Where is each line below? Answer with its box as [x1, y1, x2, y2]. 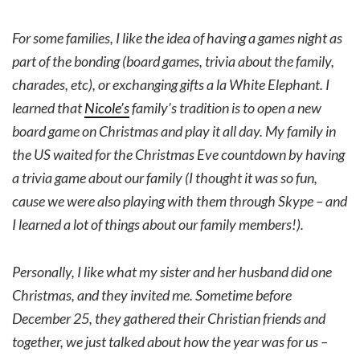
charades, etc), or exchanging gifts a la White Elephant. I [12, 76, 329, 94]
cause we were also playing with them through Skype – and [12, 192, 347, 211]
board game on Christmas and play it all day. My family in [12, 122, 336, 141]
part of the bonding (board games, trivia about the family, [12, 52, 334, 71]
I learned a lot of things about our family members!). [12, 215, 304, 234]
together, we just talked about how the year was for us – [12, 333, 328, 351]
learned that [12, 99, 84, 117]
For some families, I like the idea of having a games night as [12, 29, 342, 47]
